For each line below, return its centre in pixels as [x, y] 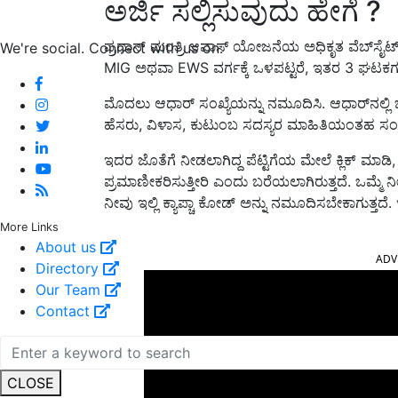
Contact [65, 310]
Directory [69, 268]
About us [68, 247]
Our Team [70, 289]
